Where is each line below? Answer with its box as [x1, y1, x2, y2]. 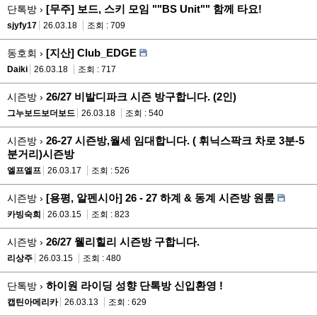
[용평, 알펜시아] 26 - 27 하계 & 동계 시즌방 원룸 [46, 191, 275, 204]
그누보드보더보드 [7, 108, 75, 118]
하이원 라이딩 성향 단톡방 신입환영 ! [46, 279, 223, 292]
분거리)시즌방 [7, 147, 74, 160]
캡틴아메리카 [7, 296, 58, 307]
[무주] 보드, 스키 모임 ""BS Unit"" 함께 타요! [46, 2, 262, 15]
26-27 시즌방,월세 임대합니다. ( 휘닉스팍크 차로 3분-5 [46, 134, 304, 146]
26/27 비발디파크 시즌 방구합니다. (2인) [46, 90, 236, 103]
